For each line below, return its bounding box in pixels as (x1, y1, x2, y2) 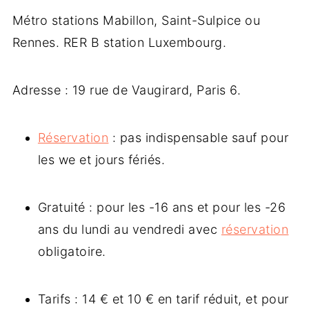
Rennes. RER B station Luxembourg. (12, 35, 227, 50)
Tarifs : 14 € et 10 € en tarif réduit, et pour (37, 292, 289, 307)
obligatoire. (37, 244, 106, 259)
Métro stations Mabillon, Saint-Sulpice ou (12, 13, 261, 28)
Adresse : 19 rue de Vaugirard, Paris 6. (12, 83, 241, 98)
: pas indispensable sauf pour (108, 130, 289, 146)
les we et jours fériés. (37, 152, 166, 168)
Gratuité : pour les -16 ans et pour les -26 (37, 200, 286, 215)
